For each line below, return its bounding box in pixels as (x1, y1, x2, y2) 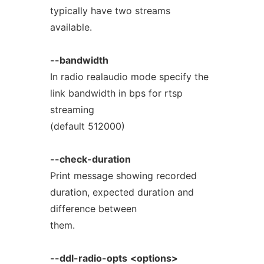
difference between (49, 203, 137, 214)
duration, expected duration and (49, 186, 194, 198)
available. (49, 21, 92, 33)
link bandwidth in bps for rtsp (49, 87, 183, 99)
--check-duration (49, 153, 131, 165)
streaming (49, 104, 94, 115)
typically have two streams (49, 5, 170, 16)
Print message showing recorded (49, 170, 197, 181)
